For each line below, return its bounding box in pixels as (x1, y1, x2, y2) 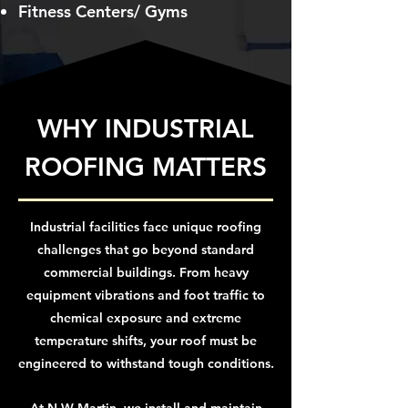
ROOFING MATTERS (25, 151, 267, 182)
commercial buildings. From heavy (43, 264, 249, 280)
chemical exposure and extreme (50, 310, 241, 326)
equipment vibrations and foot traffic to (26, 287, 265, 303)
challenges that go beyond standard (37, 241, 254, 258)
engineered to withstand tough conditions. (17, 355, 274, 372)
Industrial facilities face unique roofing (30, 219, 261, 235)
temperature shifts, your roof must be (35, 332, 257, 349)
